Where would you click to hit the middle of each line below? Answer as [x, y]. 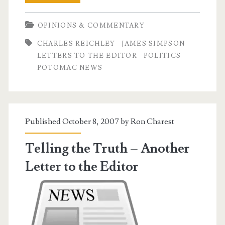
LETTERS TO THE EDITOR [87, 55]
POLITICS [162, 55]
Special [84, 102]
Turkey [85, 66]
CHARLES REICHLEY [76, 43]
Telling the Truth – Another [107, 148]
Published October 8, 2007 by [78, 121]
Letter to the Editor [82, 166]
